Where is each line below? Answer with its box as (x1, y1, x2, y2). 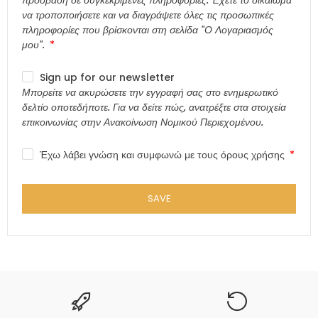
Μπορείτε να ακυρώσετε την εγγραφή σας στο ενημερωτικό (22, 84, 278, 99)
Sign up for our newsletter (40, 70, 175, 84)
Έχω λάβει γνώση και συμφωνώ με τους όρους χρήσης (40, 147, 285, 162)
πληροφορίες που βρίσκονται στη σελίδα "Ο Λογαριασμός (22, 22, 273, 37)
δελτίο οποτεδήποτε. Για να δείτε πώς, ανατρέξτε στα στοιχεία (22, 99, 286, 114)
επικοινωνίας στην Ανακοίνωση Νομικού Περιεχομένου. (22, 114, 263, 129)
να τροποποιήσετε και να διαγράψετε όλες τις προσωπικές (22, 7, 274, 22)
